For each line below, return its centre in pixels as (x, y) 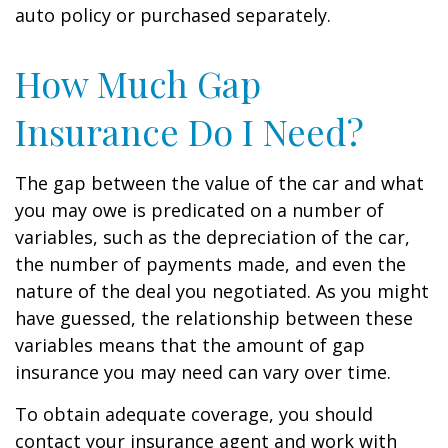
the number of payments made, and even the (210, 264)
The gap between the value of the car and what (219, 183)
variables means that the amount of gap (190, 345)
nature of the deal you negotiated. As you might (222, 291)
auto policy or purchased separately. (173, 15)
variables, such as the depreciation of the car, (212, 237)
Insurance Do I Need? (189, 131)
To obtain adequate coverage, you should (194, 414)
